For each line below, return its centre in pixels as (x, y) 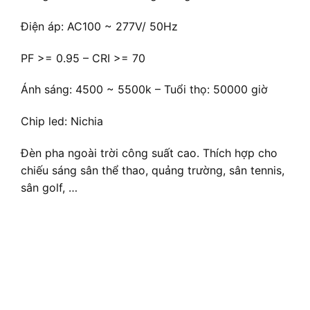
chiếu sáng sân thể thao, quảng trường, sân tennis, (153, 171)
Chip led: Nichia (62, 121)
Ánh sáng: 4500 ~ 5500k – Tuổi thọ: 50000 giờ (144, 90)
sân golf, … (49, 188)
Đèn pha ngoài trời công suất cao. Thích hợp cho (149, 153)
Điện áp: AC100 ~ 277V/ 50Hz (99, 26)
